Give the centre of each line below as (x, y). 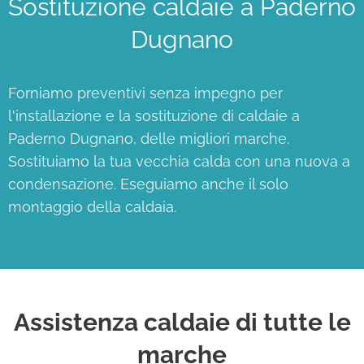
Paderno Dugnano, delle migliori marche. (149, 138)
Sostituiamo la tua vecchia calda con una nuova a (179, 161)
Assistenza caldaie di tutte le (182, 322)
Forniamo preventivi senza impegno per (145, 93)
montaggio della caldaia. (92, 206)
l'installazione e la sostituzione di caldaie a (154, 115)
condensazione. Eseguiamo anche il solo (148, 184)
